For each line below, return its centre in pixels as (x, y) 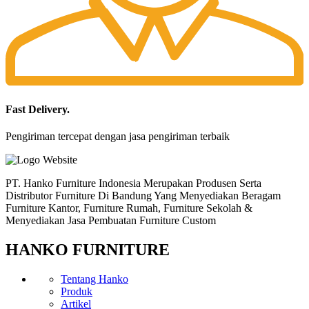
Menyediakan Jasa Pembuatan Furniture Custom (111, 220)
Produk (77, 291)
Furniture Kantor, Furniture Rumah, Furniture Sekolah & (129, 208)
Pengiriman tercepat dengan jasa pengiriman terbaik (118, 136)
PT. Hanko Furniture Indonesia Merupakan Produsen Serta (133, 183)
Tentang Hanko (94, 279)
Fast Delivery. (38, 109)
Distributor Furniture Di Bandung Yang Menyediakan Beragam (143, 195)
